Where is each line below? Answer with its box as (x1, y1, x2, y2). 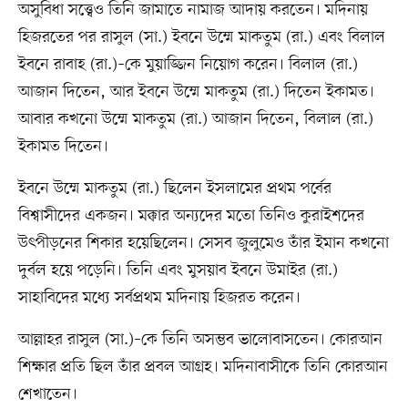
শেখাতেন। (17, 383, 77, 406)
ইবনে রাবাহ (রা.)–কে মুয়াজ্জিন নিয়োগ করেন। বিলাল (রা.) (17, 54, 358, 76)
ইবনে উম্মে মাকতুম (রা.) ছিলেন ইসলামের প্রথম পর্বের (17, 178, 331, 200)
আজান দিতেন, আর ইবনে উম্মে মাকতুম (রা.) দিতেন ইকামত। (17, 81, 374, 104)
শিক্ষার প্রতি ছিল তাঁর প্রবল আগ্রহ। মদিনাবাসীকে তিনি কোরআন (17, 356, 388, 379)
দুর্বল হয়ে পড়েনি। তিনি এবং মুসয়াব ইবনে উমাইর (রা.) (17, 260, 338, 282)
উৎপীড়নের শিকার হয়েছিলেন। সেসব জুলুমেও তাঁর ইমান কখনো (17, 232, 389, 255)
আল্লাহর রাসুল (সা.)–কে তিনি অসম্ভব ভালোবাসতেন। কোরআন (17, 329, 382, 352)
